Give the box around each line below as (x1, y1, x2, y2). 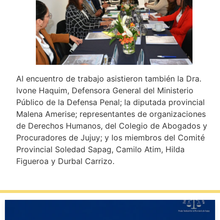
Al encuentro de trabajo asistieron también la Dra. (16, 74, 201, 84)
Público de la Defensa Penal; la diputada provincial (16, 97, 205, 108)
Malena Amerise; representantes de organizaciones (16, 109, 206, 119)
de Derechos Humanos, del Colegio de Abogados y (16, 121, 207, 131)
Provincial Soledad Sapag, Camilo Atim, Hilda (16, 144, 185, 155)
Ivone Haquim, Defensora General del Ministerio (16, 85, 193, 96)
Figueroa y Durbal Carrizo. (16, 156, 114, 166)
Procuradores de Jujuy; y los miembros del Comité (16, 133, 205, 143)
